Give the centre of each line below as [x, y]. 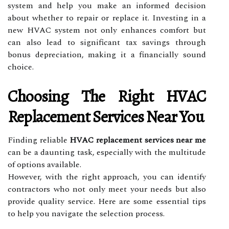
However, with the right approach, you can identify [107, 177]
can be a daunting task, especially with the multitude [107, 152]
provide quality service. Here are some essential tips [107, 201]
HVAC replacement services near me [138, 140]
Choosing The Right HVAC [107, 96]
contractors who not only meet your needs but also [107, 189]
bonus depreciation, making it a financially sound [107, 54]
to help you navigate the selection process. [86, 213]
